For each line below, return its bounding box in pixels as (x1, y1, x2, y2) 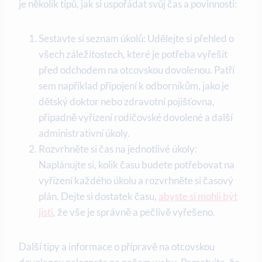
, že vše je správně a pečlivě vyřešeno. (53, 206, 215, 219)
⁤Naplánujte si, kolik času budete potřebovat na (39, 158, 235, 171)
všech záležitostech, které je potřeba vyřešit (39, 48, 227, 61)
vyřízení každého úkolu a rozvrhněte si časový (39, 174, 233, 187)
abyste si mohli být (158, 190, 237, 203)
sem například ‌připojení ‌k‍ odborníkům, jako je (39, 80, 229, 92)
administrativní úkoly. (39, 127, 130, 140)
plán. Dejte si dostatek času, (39, 190, 158, 203)
